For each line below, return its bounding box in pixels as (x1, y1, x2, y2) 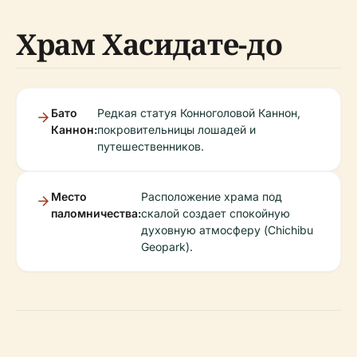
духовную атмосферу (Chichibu (141, 223, 313, 237)
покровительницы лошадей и (97, 123, 256, 137)
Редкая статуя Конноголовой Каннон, (97, 106, 300, 120)
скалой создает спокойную (141, 206, 290, 221)
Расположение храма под (141, 190, 282, 204)
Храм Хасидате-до (16, 25, 283, 65)
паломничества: (51, 206, 141, 221)
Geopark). (141, 240, 193, 254)
